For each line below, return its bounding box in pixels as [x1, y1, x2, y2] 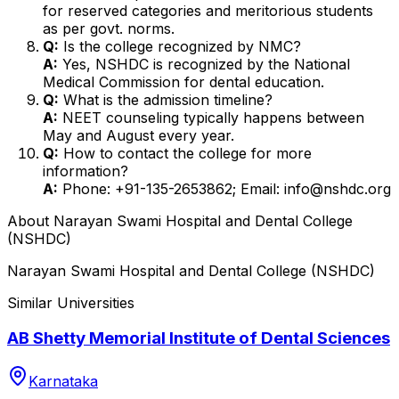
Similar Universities [7, 293, 134, 312]
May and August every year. [43, 126, 234, 144]
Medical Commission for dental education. [43, 72, 324, 91]
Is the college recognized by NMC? [59, 37, 301, 55]
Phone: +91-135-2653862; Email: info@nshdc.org [58, 179, 391, 198]
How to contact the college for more [59, 143, 312, 162]
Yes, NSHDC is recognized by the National [58, 54, 350, 73]
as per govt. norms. [43, 19, 175, 37]
